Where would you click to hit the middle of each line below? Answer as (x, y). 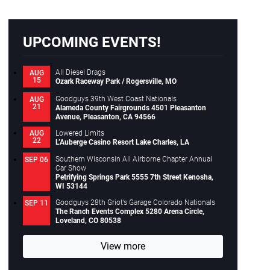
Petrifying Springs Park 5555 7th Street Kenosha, (135, 177)
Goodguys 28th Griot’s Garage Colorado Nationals (136, 202)
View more (123, 246)
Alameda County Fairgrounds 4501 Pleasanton (131, 108)
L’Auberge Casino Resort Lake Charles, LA (123, 142)
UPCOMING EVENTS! (92, 42)
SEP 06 (36, 159)
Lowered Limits (80, 133)
